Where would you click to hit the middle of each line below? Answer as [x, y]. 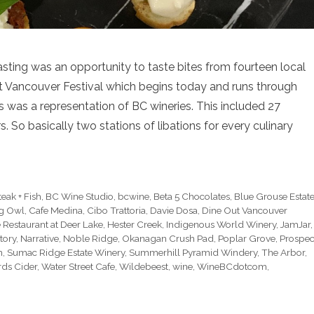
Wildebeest [144, 266]
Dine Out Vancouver [245, 210]
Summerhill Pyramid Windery [193, 252]
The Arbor [283, 252]
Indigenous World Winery [221, 224]
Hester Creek [135, 224]
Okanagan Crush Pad [168, 238]
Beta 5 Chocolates [192, 196]
